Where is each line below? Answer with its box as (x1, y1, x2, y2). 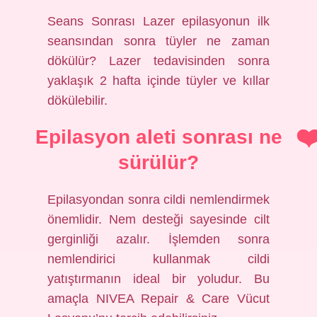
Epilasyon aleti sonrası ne (35, 126, 282, 148)
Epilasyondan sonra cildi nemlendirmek (47, 192, 270, 207)
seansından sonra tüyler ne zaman (47, 34, 270, 48)
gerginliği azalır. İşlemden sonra (47, 232, 270, 246)
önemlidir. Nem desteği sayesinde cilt (47, 212, 270, 226)
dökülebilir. (47, 93, 108, 108)
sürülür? (118, 151, 199, 173)
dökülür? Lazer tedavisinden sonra (47, 54, 270, 68)
